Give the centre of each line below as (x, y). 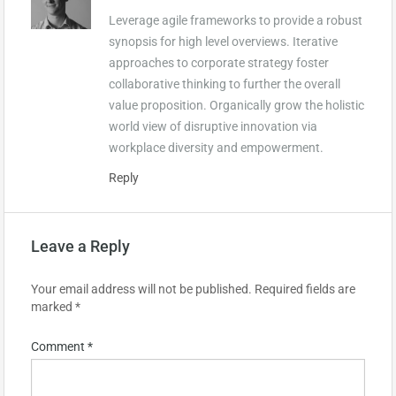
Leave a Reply (80, 246)
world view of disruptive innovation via (213, 126)
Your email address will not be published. (141, 289)
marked (53, 306)
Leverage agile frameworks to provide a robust (236, 20)
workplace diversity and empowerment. (216, 147)
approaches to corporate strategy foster (219, 62)
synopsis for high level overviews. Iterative (223, 41)
